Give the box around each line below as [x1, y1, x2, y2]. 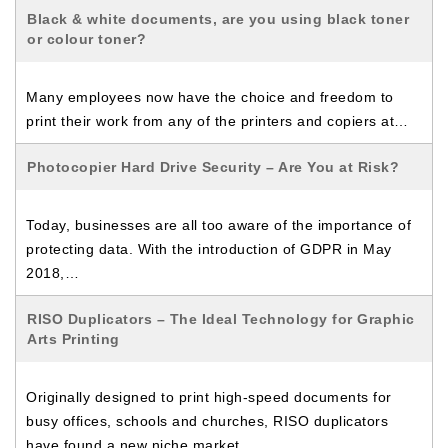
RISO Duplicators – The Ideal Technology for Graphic [27, 311, 415, 327]
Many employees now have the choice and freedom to [26, 89, 394, 105]
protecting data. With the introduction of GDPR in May [26, 241, 392, 257]
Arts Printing [27, 331, 120, 347]
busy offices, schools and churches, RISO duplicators [26, 413, 388, 429]
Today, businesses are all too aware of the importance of [26, 217, 411, 233]
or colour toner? [27, 31, 146, 47]
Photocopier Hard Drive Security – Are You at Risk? [27, 159, 399, 175]
